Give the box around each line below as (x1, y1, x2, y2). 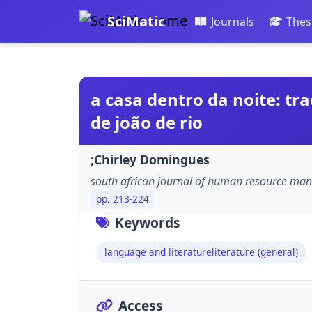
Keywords (115, 213, 180, 233)
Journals (210, 14, 254, 30)
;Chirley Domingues (91, 151, 210, 169)
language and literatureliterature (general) (104, 245, 298, 259)
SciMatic (107, 12, 165, 31)
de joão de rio (91, 111, 203, 134)
